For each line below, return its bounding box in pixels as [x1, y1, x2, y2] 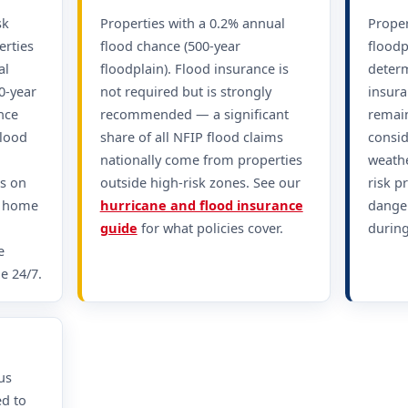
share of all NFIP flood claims [99, 127, 283, 146]
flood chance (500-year [99, 36, 240, 55]
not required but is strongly [99, 81, 271, 100]
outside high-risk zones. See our [99, 172, 301, 191]
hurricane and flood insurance [99, 195, 303, 214]
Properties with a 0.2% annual [99, 13, 285, 32]
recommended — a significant [99, 104, 289, 123]
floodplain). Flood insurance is [99, 58, 289, 77]
